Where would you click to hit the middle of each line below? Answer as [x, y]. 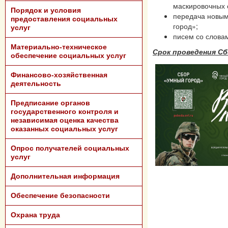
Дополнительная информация [65, 176]
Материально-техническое [59, 47]
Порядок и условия [46, 10]
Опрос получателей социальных [70, 148]
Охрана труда [35, 215]
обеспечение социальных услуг [68, 55]
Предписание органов [50, 103]
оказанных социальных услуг [64, 129]
